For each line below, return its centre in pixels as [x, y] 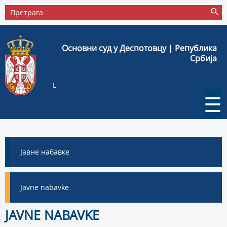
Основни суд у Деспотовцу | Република [139, 48]
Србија [203, 58]
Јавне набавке [45, 152]
